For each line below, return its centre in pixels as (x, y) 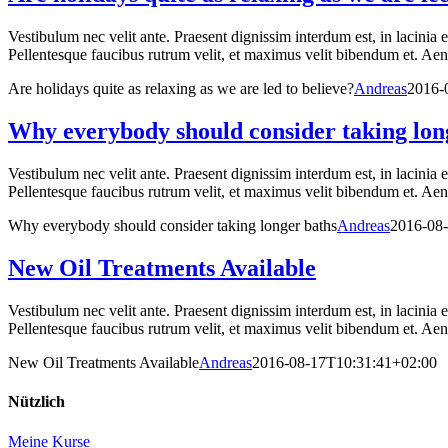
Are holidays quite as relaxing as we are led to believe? (181, 89)
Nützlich (36, 402)
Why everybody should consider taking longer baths (172, 226)
